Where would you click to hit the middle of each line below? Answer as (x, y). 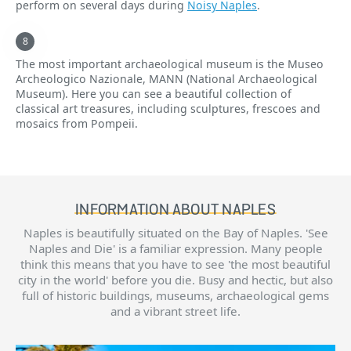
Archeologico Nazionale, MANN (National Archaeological (166, 78)
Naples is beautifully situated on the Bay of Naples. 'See (175, 232)
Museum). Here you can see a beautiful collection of (154, 93)
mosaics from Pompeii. (77, 123)
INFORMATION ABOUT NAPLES (175, 210)
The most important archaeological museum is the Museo (170, 63)
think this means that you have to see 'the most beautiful (175, 264)
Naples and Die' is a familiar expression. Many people (175, 248)
